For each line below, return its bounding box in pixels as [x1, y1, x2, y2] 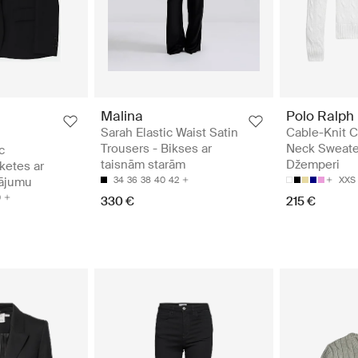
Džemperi [286, 156, 340, 173]
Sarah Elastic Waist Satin [101, 124, 238, 141]
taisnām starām [101, 156, 185, 173]
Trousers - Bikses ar [101, 140, 212, 157]
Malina [101, 106, 143, 125]
